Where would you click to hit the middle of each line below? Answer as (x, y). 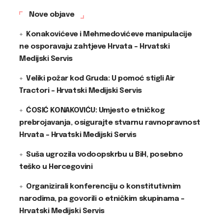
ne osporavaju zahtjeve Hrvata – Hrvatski (95, 47)
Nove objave (52, 15)
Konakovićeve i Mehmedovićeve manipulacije (109, 34)
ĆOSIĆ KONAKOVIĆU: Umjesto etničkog (96, 110)
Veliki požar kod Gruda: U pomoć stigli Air (100, 79)
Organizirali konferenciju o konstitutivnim (103, 187)
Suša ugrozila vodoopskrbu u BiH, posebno (105, 155)
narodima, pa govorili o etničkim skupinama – (102, 199)
